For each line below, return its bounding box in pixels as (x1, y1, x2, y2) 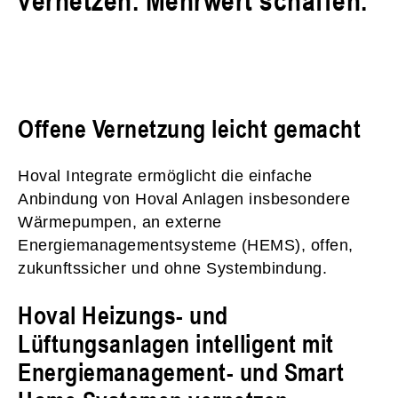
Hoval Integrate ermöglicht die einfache (18, 166, 313, 185)
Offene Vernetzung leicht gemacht (18, 110, 361, 146)
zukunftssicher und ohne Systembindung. (18, 259, 327, 277)
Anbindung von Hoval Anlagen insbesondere (18, 189, 350, 208)
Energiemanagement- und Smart (18, 354, 344, 389)
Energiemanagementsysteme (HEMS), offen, (18, 235, 354, 254)
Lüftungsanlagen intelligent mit (18, 325, 334, 361)
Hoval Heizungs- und (18, 297, 228, 332)
